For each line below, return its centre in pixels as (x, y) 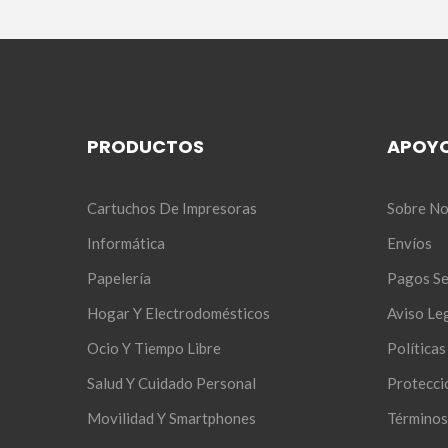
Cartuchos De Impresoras (172, 207)
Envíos (409, 242)
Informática (126, 242)
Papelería (119, 277)
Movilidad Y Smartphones (171, 417)
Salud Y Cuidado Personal (171, 382)
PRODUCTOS (145, 146)
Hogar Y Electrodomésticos (178, 312)
